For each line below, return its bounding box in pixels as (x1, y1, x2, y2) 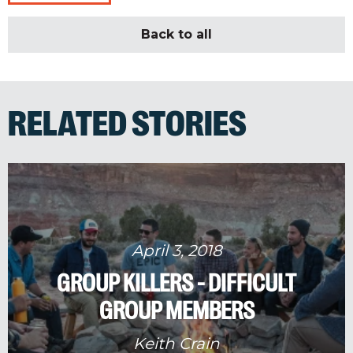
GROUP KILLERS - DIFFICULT (57, 268, 296, 297)
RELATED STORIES (8, 103, 247, 144)
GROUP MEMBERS (98, 295, 255, 325)
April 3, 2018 (131, 240, 222, 259)
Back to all (141, 26, 212, 42)
